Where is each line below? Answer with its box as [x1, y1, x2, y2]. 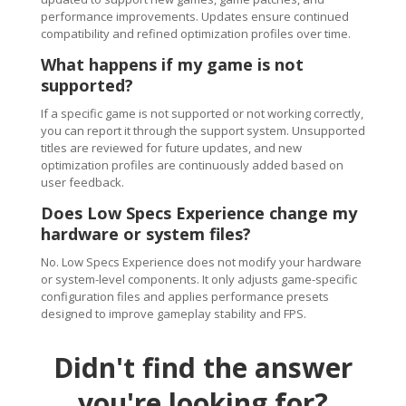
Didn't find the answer [53, 349, 353, 386]
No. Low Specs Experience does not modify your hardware [40, 254, 362, 270]
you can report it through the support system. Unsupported [40, 122, 365, 139]
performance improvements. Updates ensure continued [40, 8, 349, 24]
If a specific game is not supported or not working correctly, [40, 105, 363, 121]
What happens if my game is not [40, 53, 304, 75]
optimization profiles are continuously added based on [40, 157, 343, 173]
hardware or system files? [40, 223, 251, 245]
